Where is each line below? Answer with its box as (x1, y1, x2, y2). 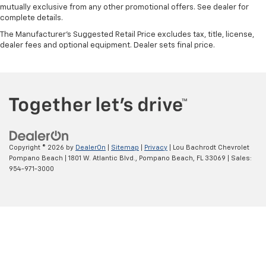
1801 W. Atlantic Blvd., (66, 155, 137, 162)
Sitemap (111, 144, 139, 151)
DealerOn (75, 144, 106, 151)
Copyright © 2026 (9, 144, 66, 151)
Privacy (144, 144, 167, 151)
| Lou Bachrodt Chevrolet (167, 144, 249, 151)
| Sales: (226, 155, 252, 162)
